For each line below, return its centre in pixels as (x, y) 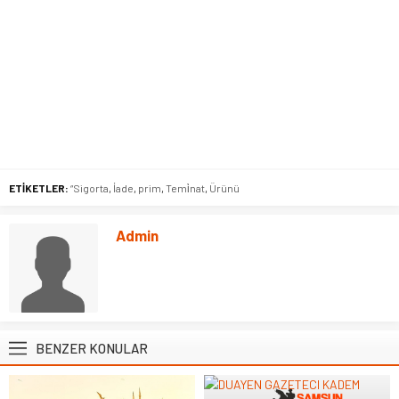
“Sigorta (90, 187)
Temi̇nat (185, 187)
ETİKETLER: (39, 187)
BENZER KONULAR (92, 348)
